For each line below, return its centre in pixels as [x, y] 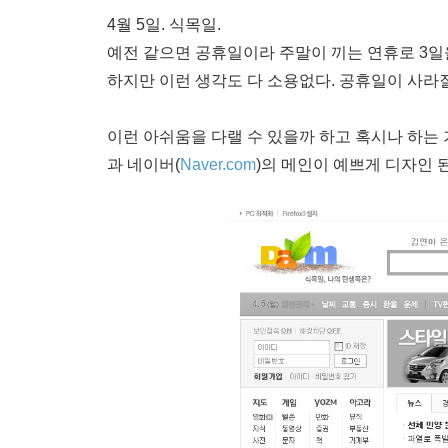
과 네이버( [143, 165]
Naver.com [218, 165]
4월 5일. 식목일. [164, 25]
